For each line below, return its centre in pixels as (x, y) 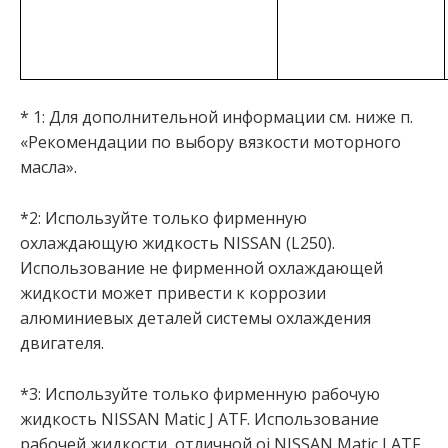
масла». (48, 167)
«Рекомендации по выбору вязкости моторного (210, 142)
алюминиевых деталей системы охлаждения (195, 317)
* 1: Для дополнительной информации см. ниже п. (216, 117)
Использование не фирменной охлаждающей (201, 267)
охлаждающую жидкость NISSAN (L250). (177, 242)
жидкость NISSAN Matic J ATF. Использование (199, 418)
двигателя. (62, 342)
